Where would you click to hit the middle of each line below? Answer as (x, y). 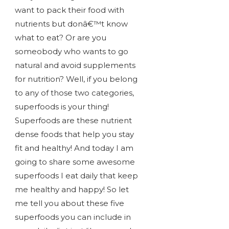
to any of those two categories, (74, 93)
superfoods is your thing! (62, 107)
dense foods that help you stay (74, 134)
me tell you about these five (69, 203)
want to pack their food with (69, 10)
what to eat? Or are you (60, 38)
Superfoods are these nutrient (73, 121)
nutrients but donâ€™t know (71, 24)
